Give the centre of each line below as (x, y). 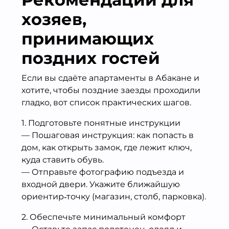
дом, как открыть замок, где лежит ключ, (107, 147)
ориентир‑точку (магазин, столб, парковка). (114, 196)
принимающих (88, 38)
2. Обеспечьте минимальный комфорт (104, 217)
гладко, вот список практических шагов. (106, 102)
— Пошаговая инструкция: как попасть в (108, 135)
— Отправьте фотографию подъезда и (103, 172)
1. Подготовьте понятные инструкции (101, 123)
